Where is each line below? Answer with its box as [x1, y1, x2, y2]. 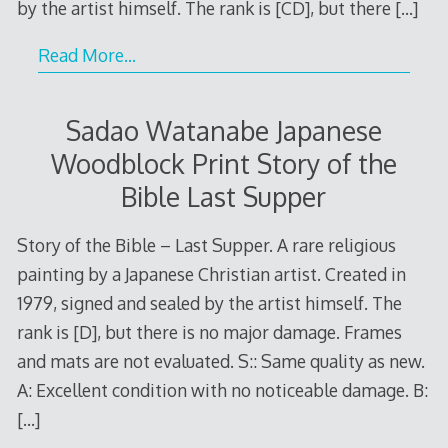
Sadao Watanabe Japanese [65, 114, 382, 148]
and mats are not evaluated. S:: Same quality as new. [16, 349, 425, 372]
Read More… [37, 43, 136, 66]
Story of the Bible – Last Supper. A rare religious [16, 233, 396, 256]
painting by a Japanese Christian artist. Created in [16, 262, 406, 285]
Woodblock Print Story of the [50, 147, 397, 181]
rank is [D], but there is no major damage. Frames [16, 320, 402, 343]
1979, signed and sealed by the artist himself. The [16, 291, 402, 314]
